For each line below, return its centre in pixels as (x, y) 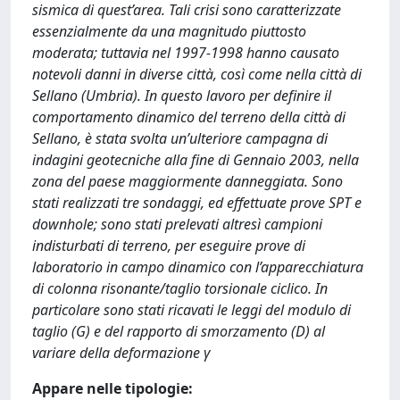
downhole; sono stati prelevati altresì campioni (177, 224)
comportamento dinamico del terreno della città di (189, 117)
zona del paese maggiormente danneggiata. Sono (187, 181)
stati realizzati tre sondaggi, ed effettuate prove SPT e (197, 203)
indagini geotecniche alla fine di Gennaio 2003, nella (196, 160)
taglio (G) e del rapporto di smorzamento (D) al (179, 331)
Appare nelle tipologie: (112, 388)
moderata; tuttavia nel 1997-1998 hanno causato (186, 53)
